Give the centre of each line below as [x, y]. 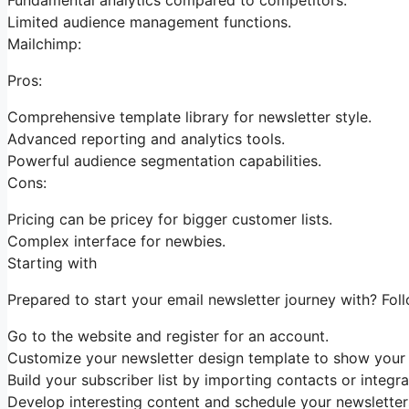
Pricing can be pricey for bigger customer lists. [170, 219]
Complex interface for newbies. [116, 241]
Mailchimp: [44, 43]
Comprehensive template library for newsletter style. [189, 116]
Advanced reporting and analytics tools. [146, 138]
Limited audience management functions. [149, 21]
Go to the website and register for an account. [168, 336]
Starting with [52, 262]
